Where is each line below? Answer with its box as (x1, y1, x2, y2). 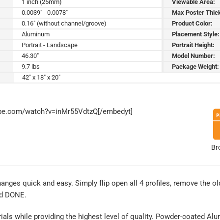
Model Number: (172, 52, 216, 59)
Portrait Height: (172, 41, 215, 49)
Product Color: (172, 19, 213, 27)
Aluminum (22, 30, 50, 38)
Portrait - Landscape (22, 41, 78, 49)
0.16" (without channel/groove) (22, 19, 107, 27)
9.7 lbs (22, 62, 40, 70)
